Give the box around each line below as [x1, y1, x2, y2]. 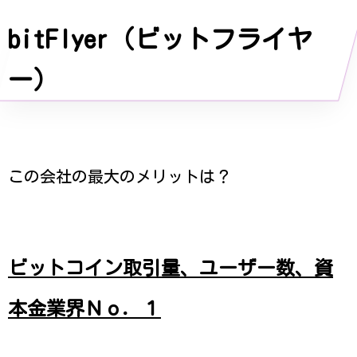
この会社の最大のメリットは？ [8, 168, 231, 185]
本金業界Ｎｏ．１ [8, 298, 161, 318]
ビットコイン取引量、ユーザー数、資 [8, 257, 333, 277]
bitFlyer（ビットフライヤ [8, 26, 312, 53]
